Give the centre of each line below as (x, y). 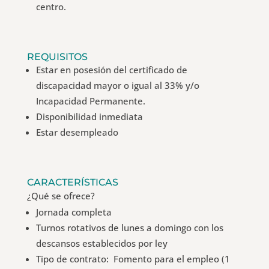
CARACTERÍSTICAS (72, 182)
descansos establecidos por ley (101, 243)
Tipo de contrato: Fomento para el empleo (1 (133, 259)
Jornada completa (74, 212)
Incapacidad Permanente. (90, 101)
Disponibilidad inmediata (89, 116)
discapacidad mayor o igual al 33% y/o (117, 85)
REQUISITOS (57, 57)
